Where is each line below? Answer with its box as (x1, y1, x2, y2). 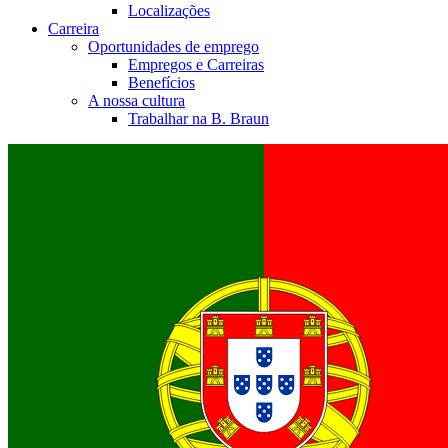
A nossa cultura (88, 91, 185, 109)
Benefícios (128, 73, 195, 91)
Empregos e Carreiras (128, 55, 264, 73)
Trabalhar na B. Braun (128, 109, 269, 127)
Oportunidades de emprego (88, 37, 259, 55)
